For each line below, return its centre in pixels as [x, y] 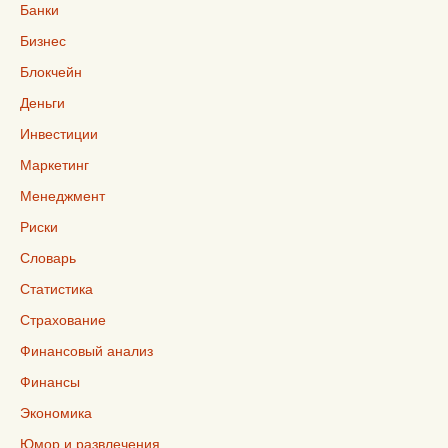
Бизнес [43, 40]
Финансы [50, 381]
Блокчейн [51, 71]
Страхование [63, 319]
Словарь [48, 257]
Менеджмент [62, 195]
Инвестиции [59, 133]
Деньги [42, 102]
